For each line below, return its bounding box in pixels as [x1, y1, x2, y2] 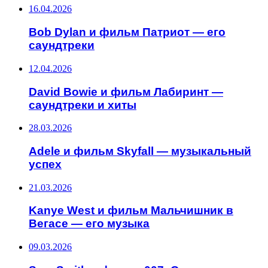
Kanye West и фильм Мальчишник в [29, 204, 233, 217]
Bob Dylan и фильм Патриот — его [29, 26, 226, 39]
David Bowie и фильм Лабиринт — [29, 85, 223, 98]
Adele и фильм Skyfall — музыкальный [29, 144, 251, 157]
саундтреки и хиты [29, 98, 136, 111]
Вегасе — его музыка [29, 217, 150, 230]
